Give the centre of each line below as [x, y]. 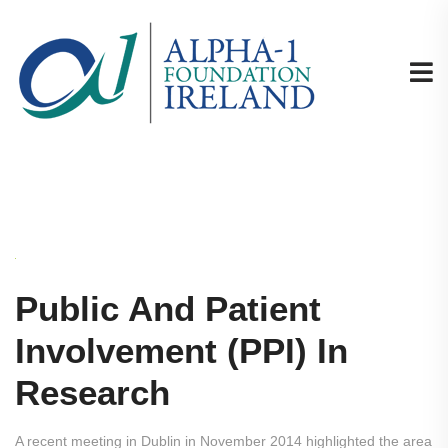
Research [92, 392]
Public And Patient [168, 308]
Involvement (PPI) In [181, 350]
